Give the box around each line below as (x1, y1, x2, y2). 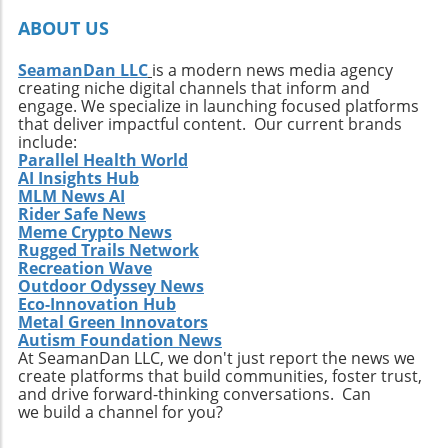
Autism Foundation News (18, 329, 222, 352)
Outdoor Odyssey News (18, 275, 204, 298)
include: (18, 131, 77, 154)
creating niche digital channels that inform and (18, 77, 370, 100)
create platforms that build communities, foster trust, (18, 365, 422, 388)
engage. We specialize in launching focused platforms (18, 95, 419, 118)
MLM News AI (18, 185, 125, 208)
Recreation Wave (18, 257, 152, 280)
